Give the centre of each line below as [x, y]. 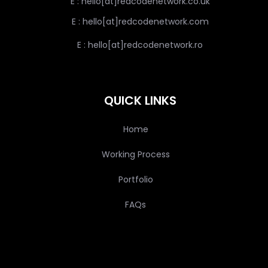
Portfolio [135, 180]
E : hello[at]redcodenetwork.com [140, 22]
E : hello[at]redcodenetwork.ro [140, 45]
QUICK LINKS [140, 101]
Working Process [135, 155]
